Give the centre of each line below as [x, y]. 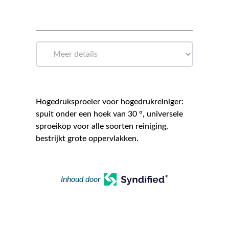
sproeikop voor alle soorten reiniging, [102, 127]
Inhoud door [81, 180]
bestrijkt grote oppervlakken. [87, 139]
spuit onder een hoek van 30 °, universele [109, 114]
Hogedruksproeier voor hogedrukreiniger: [110, 102]
